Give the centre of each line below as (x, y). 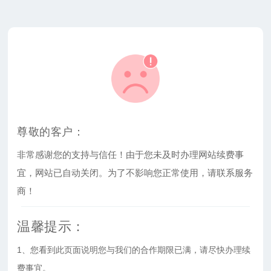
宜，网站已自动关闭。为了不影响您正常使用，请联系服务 (135, 172)
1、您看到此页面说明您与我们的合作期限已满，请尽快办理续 (134, 250)
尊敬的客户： (51, 132)
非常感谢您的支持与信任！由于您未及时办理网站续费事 (131, 154)
